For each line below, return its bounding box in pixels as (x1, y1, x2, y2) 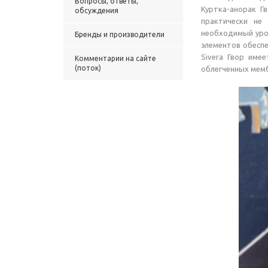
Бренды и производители (75, 31, 165, 38)
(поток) (75, 64, 101, 72)
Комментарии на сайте (75, 54, 156, 62)
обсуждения (75, 7, 118, 14)
